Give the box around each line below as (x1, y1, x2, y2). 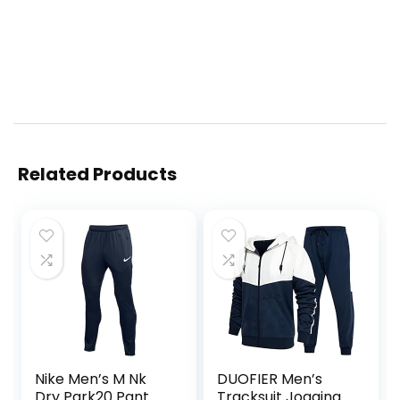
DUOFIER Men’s (217, 369, 323, 390)
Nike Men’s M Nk (35, 369, 147, 390)
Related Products (18, 162, 177, 187)
